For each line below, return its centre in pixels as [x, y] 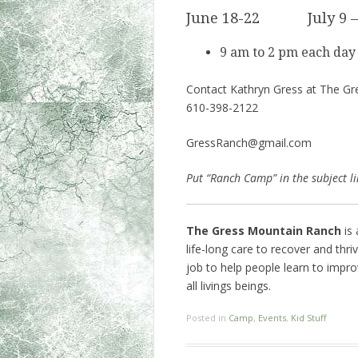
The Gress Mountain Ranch [264, 231]
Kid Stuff [308, 318]
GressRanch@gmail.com [249, 143]
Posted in [207, 318]
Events [272, 318]
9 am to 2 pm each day [288, 53]
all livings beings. [229, 286]
